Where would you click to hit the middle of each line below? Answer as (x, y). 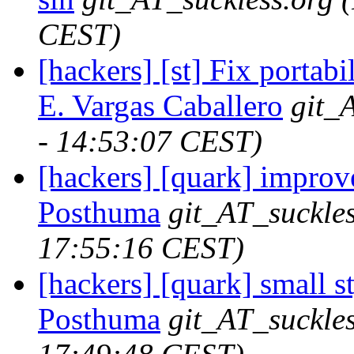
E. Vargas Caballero (160, 105)
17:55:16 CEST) (141, 247)
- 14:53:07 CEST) (150, 141)
